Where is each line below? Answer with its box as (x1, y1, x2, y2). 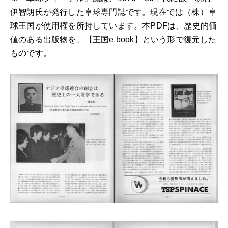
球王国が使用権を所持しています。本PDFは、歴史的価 (10, 21, 217, 31)
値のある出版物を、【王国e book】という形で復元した (10, 35, 217, 44)
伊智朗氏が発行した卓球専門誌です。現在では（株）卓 (10, 8, 217, 17)
